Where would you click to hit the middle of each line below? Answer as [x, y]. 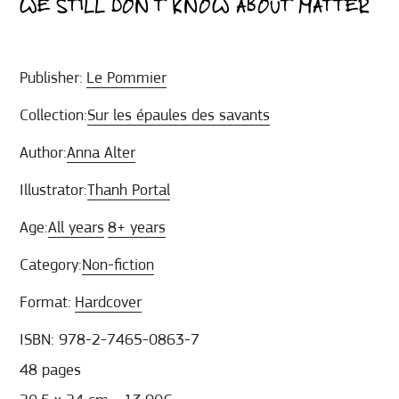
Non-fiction [118, 265]
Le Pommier [127, 77]
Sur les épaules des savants [179, 115]
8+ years [137, 227]
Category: [51, 265]
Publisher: [52, 77]
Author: [44, 152]
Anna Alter [102, 152]
